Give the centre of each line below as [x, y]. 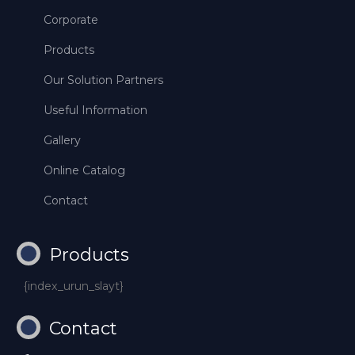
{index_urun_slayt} [74, 286]
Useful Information [95, 110]
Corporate [71, 19]
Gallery [62, 140]
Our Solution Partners [103, 80]
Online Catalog [84, 170]
